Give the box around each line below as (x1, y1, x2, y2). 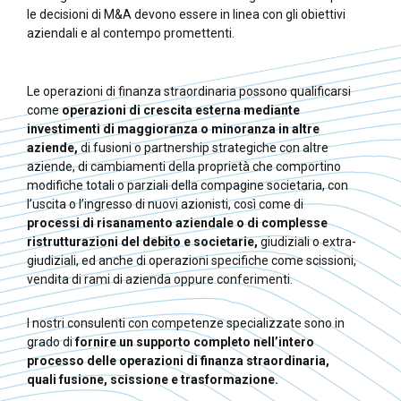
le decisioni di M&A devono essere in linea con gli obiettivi (27, 6, 346, 21)
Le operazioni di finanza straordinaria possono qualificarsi (27, 83, 351, 98)
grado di (27, 334, 75, 349)
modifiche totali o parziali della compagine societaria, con (27, 177, 348, 192)
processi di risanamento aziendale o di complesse (27, 215, 328, 230)
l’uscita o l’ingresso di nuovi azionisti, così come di (27, 196, 303, 211)
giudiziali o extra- (258, 234, 356, 249)
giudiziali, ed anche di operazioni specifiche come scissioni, (27, 252, 356, 268)
